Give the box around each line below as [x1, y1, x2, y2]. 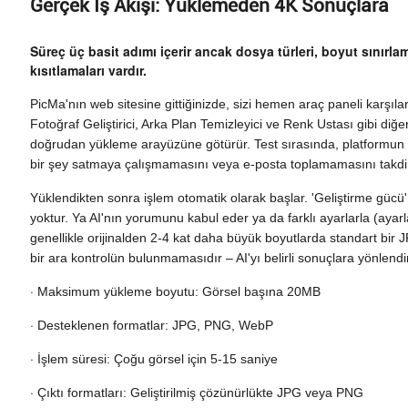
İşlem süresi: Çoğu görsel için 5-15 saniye [37, 352, 279, 366]
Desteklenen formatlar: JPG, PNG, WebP [37, 318, 274, 332]
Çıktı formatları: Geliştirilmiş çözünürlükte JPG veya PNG [37, 385, 364, 400]
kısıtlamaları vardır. [30, 61, 148, 79]
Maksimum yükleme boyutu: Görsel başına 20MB [37, 284, 321, 299]
